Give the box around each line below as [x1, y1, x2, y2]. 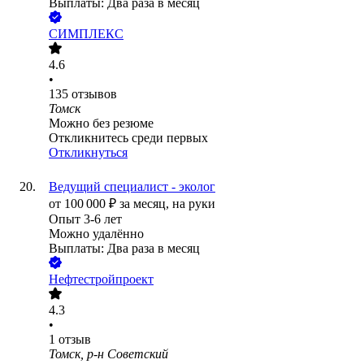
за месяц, [119, 197, 172, 211]
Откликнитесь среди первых [49, 131, 208, 145]
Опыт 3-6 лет [49, 212, 122, 227]
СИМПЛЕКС [49, 27, 123, 41]
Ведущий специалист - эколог [49, 180, 215, 194]
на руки [172, 197, 215, 211]
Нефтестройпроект [49, 272, 154, 287]
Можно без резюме [49, 116, 154, 131]
